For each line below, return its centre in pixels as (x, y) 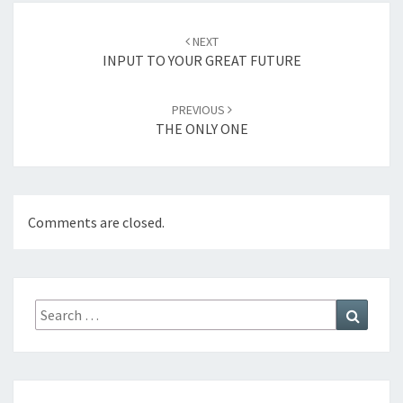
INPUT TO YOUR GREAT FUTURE (201, 60)
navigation (59, 53)
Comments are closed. (96, 223)
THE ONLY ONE (201, 129)
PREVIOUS (199, 110)
